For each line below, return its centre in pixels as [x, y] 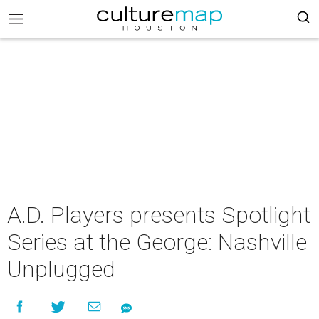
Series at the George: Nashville [157, 242]
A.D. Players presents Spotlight [159, 215]
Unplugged [61, 269]
